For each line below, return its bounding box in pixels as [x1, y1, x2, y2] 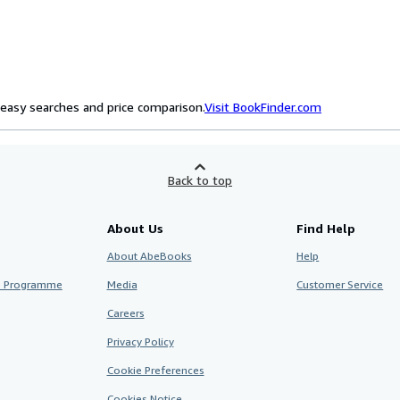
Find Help [296, 221, 356, 236]
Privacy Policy [106, 335, 174, 348]
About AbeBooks [106, 249, 192, 262]
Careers [106, 306, 145, 320]
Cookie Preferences [106, 363, 204, 377]
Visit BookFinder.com [204, 99, 321, 114]
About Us [106, 221, 163, 236]
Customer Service [296, 278, 384, 291]
